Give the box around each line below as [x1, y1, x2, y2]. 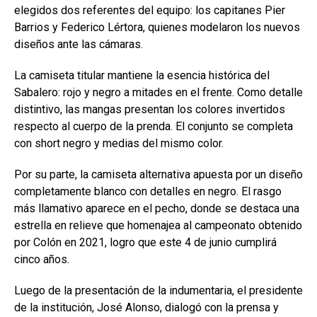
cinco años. [14, 253, 69, 267]
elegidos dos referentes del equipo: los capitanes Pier [14, 4, 285, 18]
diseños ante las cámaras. [14, 38, 143, 52]
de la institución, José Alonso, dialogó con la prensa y [14, 301, 279, 315]
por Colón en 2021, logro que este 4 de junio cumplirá [14, 236, 277, 250]
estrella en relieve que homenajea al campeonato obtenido [14, 219, 302, 233]
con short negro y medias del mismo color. [14, 137, 224, 151]
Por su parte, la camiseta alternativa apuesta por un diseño [14, 168, 303, 182]
